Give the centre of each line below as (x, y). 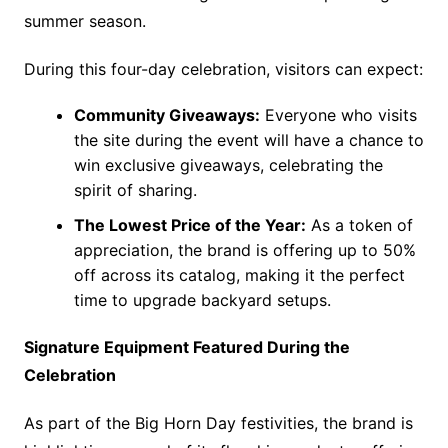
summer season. (84, 21)
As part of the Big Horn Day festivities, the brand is (218, 423)
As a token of (359, 225)
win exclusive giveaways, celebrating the (228, 165)
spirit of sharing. (135, 190)
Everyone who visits (338, 115)
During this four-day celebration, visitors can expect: (223, 69)
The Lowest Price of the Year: (189, 225)
